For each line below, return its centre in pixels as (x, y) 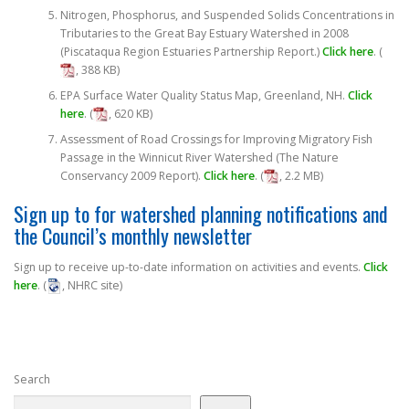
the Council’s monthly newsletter (133, 235)
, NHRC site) (92, 285)
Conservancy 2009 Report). (131, 176)
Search (32, 379)
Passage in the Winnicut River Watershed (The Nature (199, 158)
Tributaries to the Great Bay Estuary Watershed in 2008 (204, 34)
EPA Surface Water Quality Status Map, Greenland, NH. (202, 96)
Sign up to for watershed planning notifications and (201, 213)
